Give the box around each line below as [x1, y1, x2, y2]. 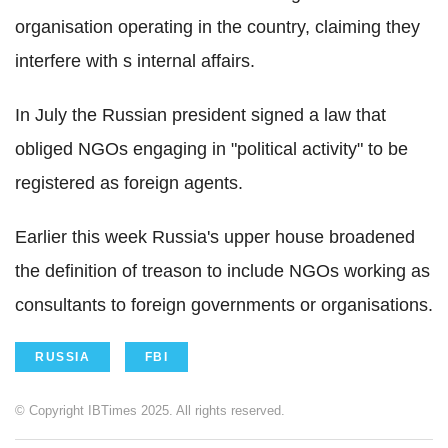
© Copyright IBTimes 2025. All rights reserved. [15, 403, 285, 419]
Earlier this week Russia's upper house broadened [15, 227, 415, 248]
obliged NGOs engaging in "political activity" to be [15, 139, 408, 160]
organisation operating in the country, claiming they [15, 17, 420, 38]
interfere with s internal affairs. [15, 51, 255, 72]
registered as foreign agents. [15, 173, 243, 194]
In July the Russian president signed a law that [15, 105, 386, 126]
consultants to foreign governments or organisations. [15, 295, 433, 316]
